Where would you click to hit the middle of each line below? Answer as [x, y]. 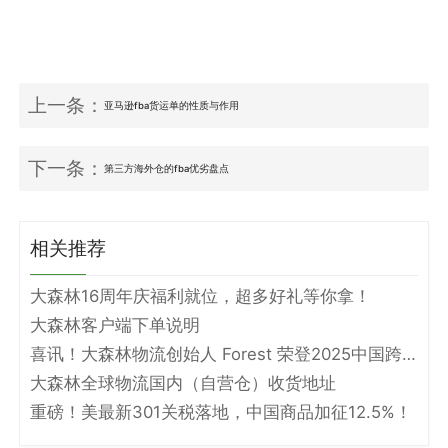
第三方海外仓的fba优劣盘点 [167, 168]
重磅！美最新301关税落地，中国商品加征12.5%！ [220, 412]
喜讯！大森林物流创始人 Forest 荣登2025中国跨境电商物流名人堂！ [408, 354]
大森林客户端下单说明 [114, 325]
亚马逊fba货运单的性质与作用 [172, 105]
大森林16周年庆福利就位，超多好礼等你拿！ [200, 296]
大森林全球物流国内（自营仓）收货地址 [182, 383]
